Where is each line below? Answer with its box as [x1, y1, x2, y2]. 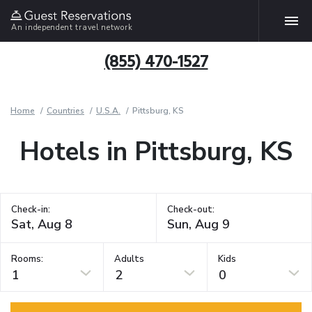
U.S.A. [96, 105, 120, 116]
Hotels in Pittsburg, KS [19, 134, 292, 169]
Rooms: [11, 252, 43, 265]
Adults [114, 252, 145, 265]
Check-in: [11, 203, 50, 216]
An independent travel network [11, 22, 133, 33]
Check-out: [166, 203, 214, 216]
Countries [47, 105, 84, 116]
